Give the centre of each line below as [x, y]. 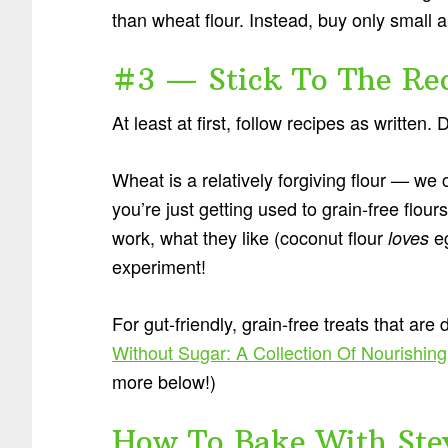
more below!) [164, 380]
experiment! [159, 265]
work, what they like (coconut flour [250, 236]
